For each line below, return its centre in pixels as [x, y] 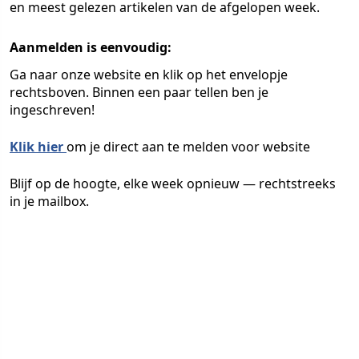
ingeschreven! [52, 110]
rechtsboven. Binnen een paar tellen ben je [139, 92]
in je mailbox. [49, 201]
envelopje [258, 75]
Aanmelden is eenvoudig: [91, 47]
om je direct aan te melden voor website [188, 147]
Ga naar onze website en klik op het [119, 75]
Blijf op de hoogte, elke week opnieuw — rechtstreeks [173, 184]
